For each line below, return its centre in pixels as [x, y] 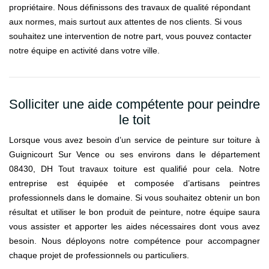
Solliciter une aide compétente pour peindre [134, 104]
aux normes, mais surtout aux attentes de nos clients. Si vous [125, 22]
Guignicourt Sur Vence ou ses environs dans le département [134, 154]
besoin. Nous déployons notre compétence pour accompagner [134, 241]
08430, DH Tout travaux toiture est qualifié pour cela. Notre [134, 169]
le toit [134, 120]
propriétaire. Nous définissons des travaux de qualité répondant [130, 7]
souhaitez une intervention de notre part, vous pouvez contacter [130, 36]
